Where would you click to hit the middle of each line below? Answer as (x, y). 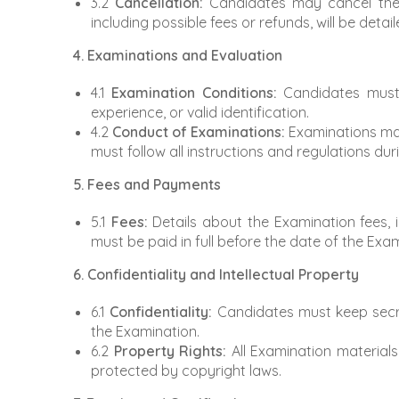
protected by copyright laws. (186, 371)
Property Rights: (170, 351)
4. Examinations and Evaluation (178, 56)
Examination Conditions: (194, 93)
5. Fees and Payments (147, 185)
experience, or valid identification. (200, 113)
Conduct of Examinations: (199, 132)
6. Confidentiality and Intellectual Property (216, 275)
